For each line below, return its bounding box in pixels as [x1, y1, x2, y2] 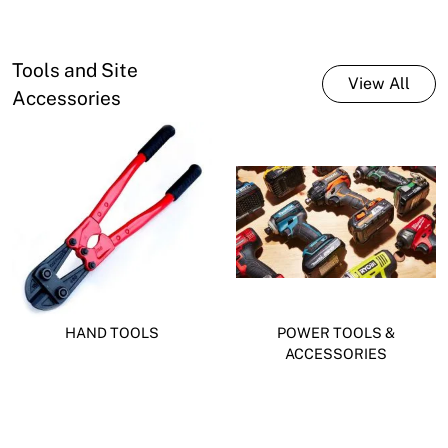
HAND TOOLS [65, 323, 159, 341]
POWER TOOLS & [277, 323, 395, 341]
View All [348, 73, 410, 93]
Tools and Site [12, 58, 138, 81]
